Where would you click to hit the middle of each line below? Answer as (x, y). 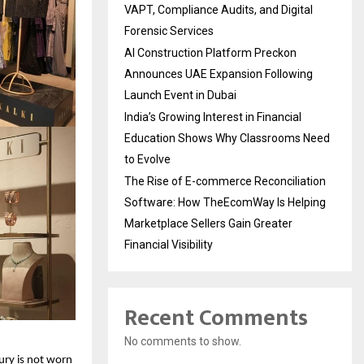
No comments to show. (183, 341)
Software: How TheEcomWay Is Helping (225, 202)
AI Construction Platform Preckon (210, 52)
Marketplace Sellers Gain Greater (208, 223)
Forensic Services (169, 30)
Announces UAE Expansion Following (219, 74)
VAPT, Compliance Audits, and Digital (219, 9)
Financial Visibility (169, 244)
